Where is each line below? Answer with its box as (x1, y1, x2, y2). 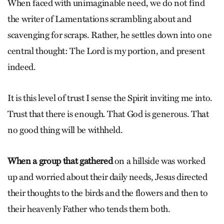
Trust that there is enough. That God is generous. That (7, 108, 209, 120)
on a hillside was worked (112, 155, 205, 167)
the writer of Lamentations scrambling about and (7, 13, 192, 25)
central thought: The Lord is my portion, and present (7, 45, 205, 57)
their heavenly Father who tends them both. (7, 203, 170, 215)
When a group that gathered (7, 155, 113, 167)
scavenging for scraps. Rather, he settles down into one (7, 29, 212, 41)
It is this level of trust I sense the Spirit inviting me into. (7, 92, 212, 104)
